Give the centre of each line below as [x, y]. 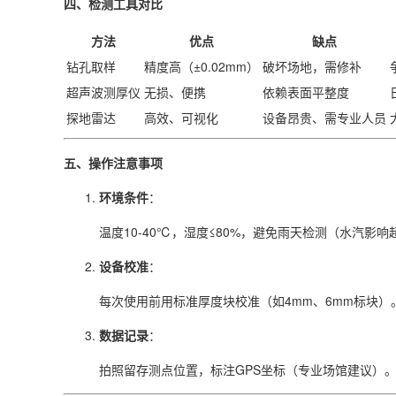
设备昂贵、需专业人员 [324, 118]
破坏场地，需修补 [312, 66]
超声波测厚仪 [103, 92]
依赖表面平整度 [306, 92]
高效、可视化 [181, 118]
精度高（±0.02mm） [202, 66]
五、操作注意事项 [113, 163]
